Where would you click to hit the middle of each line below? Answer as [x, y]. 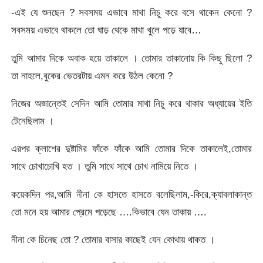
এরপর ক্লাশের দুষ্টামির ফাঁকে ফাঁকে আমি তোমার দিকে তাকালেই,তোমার [131, 149]
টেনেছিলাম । [33, 121]
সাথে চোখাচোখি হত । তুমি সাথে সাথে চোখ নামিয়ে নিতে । [105, 166]
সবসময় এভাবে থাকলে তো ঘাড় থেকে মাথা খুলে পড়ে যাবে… [107, 30]
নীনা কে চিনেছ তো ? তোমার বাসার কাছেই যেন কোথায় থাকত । [113, 240]
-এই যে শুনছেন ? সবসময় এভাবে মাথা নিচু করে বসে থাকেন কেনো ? [131, 13]
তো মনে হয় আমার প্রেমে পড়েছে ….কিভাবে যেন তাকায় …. [109, 212]
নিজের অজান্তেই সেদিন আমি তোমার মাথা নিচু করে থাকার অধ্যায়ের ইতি [131, 104]
